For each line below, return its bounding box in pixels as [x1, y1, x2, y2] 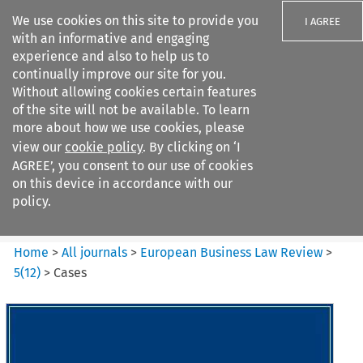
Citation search [14, 217, 104, 233]
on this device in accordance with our [12, 176, 233, 191]
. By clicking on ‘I [143, 139, 241, 155]
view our [12, 139, 65, 155]
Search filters [109, 104, 188, 120]
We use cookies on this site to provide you [12, 13, 258, 28]
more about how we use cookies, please [12, 120, 245, 135]
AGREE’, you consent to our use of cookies [12, 158, 253, 173]
